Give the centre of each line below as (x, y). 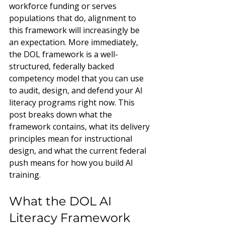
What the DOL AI (62, 201)
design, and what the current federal (79, 151)
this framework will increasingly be (75, 30)
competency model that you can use (77, 78)
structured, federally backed (63, 66)
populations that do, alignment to (74, 18)
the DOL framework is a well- (64, 54)
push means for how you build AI (72, 163)
